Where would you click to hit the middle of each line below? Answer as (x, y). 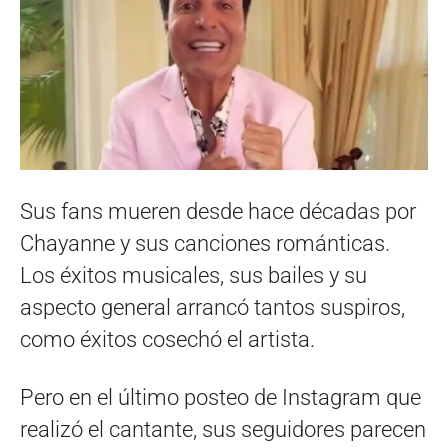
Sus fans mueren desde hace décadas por (218, 212)
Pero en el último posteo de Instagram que (220, 398)
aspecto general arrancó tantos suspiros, (212, 308)
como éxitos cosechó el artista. (167, 340)
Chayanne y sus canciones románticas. (205, 244)
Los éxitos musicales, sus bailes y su (193, 276)
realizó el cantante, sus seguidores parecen (223, 430)
